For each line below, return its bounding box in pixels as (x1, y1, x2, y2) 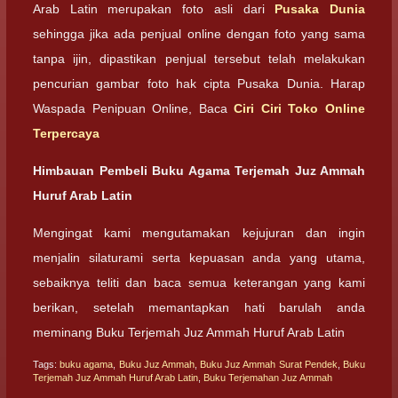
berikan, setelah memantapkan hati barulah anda (33, 300, 365, 315)
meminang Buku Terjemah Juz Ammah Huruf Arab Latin (33, 325, 345, 340)
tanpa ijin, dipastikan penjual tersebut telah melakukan (33, 51, 365, 66)
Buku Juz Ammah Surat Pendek (200, 358, 338, 370)
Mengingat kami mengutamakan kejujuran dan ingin (33, 226, 365, 241)
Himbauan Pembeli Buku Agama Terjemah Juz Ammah (33, 163, 365, 178)
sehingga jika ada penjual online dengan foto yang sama (33, 26, 365, 41)
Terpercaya (33, 125, 99, 140)
